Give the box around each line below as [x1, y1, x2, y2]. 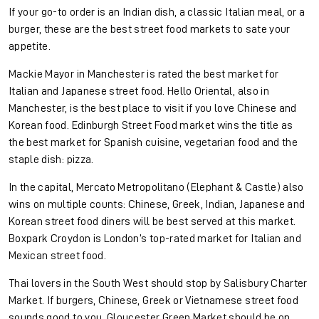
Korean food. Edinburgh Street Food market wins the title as [9, 120, 293, 132]
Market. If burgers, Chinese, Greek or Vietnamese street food [9, 295, 299, 307]
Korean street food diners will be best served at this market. [9, 216, 296, 228]
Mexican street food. [9, 250, 109, 262]
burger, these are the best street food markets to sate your [9, 23, 291, 36]
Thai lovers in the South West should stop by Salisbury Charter [9, 278, 308, 290]
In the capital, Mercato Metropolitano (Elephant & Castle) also [9, 182, 304, 194]
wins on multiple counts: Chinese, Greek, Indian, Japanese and [9, 199, 305, 211]
